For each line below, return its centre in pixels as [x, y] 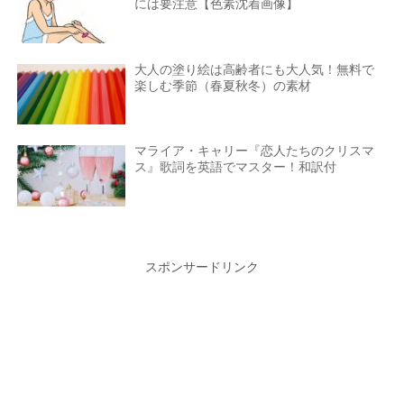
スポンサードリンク [202, 267]
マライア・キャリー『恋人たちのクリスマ [255, 150]
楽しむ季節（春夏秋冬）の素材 [223, 85]
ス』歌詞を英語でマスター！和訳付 [236, 166]
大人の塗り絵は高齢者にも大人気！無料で [255, 69]
